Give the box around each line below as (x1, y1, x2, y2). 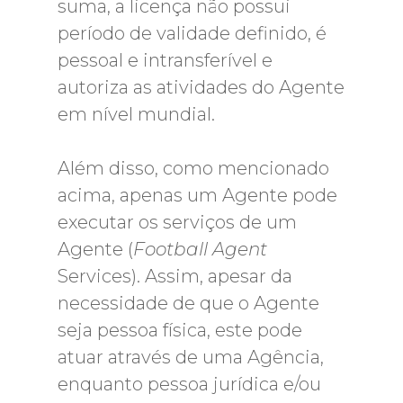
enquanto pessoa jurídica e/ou (58, 373, 321, 395)
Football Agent (133, 238, 267, 260)
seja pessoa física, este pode (58, 319, 302, 341)
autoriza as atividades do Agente (58, 76, 345, 98)
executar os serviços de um (58, 211, 297, 233)
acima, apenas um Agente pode (58, 184, 337, 206)
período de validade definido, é (58, 22, 327, 44)
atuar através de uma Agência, (58, 346, 324, 368)
